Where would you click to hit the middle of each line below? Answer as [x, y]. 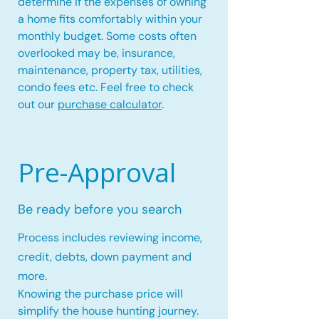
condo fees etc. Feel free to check [106, 87]
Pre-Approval [97, 172]
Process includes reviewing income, [110, 237]
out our [38, 104]
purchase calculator [110, 104]
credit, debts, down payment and [105, 257]
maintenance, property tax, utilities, [110, 70]
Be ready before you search [100, 209]
